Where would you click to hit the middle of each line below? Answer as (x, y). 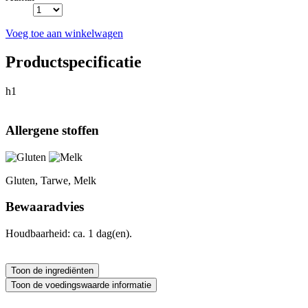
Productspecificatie (74, 62)
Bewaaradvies (45, 207)
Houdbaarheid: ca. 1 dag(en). (69, 234)
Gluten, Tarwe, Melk (51, 180)
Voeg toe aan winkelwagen (64, 33)
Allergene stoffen (52, 131)
